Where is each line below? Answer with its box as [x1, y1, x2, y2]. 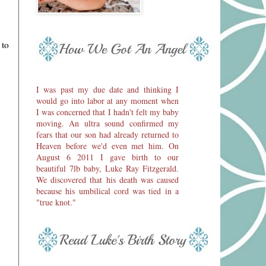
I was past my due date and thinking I [36, 84, 179, 96]
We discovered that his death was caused [36, 174, 179, 186]
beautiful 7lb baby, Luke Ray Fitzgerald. [36, 163, 179, 175]
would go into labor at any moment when [36, 95, 179, 107]
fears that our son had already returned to [36, 129, 179, 141]
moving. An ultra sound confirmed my [36, 118, 179, 129]
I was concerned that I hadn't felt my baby [36, 106, 179, 118]
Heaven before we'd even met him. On [36, 140, 179, 152]
